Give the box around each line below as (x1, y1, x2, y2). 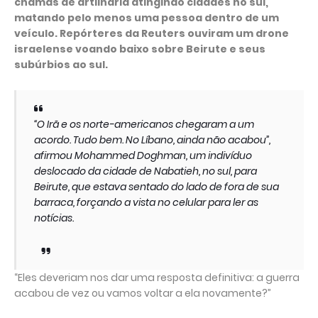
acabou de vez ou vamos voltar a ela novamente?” (14, 286, 271, 300)
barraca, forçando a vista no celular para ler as (34, 195, 258, 209)
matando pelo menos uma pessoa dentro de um (14, 11, 279, 25)
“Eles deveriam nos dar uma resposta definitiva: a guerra (14, 270, 300, 285)
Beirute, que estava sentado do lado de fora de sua (34, 180, 279, 194)
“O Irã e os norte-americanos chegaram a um (34, 117, 254, 131)
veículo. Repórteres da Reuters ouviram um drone (14, 26, 289, 40)
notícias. (34, 211, 74, 225)
